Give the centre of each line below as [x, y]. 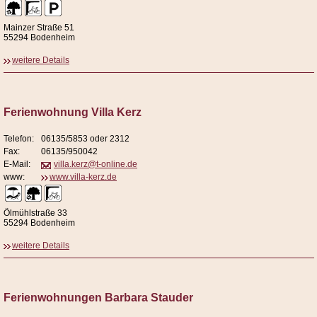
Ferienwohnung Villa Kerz [73, 113]
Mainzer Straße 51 [39, 28]
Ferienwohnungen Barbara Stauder [98, 298]
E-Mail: [17, 165]
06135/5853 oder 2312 [85, 139]
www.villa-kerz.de [83, 177]
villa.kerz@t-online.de [96, 165]
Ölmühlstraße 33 [35, 213]
